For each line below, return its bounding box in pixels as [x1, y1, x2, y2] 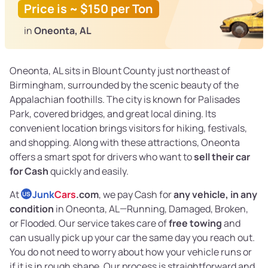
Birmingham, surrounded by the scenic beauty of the [10, 78, 239, 92]
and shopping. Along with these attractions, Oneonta [10, 136, 240, 150]
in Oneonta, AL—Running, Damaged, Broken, [54, 202, 248, 216]
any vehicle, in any [173, 188, 257, 202]
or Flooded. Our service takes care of [10, 217, 169, 230]
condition [10, 202, 54, 216]
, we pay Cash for [99, 188, 173, 202]
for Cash [10, 165, 48, 178]
